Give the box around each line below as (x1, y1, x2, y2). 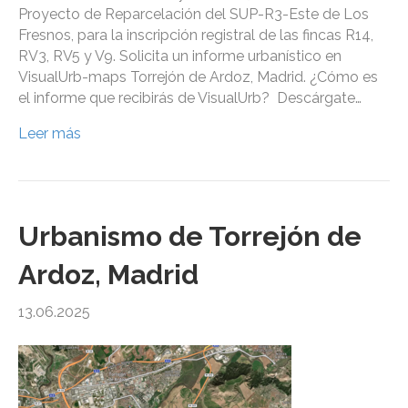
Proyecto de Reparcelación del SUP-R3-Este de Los (18, 5, 369, 24)
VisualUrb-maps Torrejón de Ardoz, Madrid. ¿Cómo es (18, 68, 378, 87)
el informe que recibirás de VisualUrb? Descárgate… (18, 89, 362, 107)
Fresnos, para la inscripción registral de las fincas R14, (18, 26, 373, 45)
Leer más (18, 125, 81, 143)
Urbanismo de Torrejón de (18, 220, 362, 253)
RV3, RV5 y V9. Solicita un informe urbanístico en (18, 47, 342, 66)
